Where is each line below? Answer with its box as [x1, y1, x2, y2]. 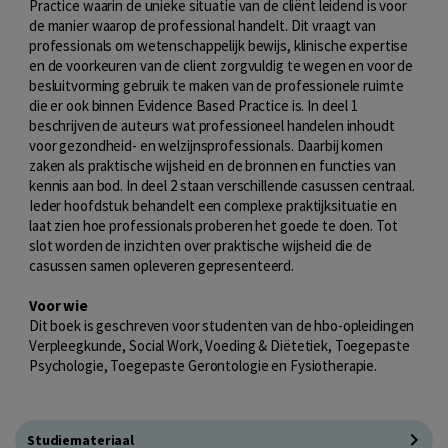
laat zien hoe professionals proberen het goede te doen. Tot [29, 215, 398, 235]
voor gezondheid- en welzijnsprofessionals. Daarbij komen [29, 135, 383, 155]
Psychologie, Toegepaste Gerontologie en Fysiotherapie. [29, 355, 378, 375]
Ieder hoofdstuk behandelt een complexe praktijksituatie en [29, 195, 397, 215]
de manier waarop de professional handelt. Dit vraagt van [29, 15, 376, 35]
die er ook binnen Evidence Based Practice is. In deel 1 [29, 95, 358, 115]
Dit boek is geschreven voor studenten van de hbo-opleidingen [29, 315, 415, 335]
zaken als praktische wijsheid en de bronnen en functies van [29, 155, 396, 175]
